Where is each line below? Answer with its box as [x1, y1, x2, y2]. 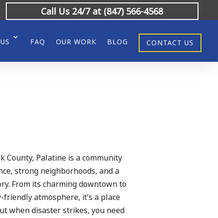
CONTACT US [146, 38, 194, 47]
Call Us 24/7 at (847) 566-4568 [41, 5, 163, 17]
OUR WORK [56, 37, 97, 46]
